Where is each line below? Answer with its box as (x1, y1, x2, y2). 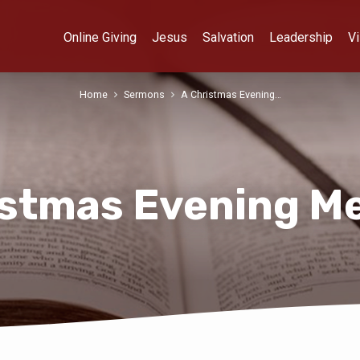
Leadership (269, 30, 333, 45)
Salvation (202, 30, 254, 45)
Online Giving (63, 30, 137, 45)
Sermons (123, 88, 165, 101)
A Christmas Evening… (180, 88, 281, 101)
